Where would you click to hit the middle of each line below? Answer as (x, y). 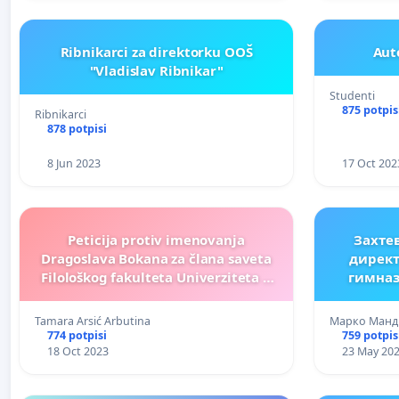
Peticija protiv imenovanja (156, 239)
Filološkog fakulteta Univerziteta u (156, 277)
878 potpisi (77, 128)
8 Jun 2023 (73, 163)
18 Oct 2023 (77, 351)
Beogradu (156, 295)
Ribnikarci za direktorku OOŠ (156, 51)
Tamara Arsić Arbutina (93, 321)
